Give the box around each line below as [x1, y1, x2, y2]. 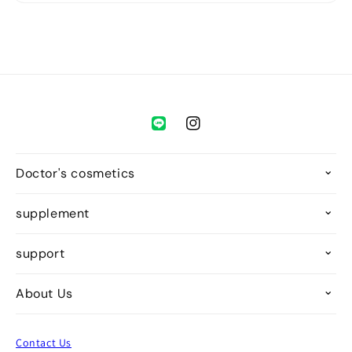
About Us [16, 285, 73, 302]
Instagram [185, 124, 238, 139]
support [16, 245, 65, 262]
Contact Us [16, 335, 71, 350]
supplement [16, 205, 90, 222]
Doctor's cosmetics [16, 165, 135, 181]
